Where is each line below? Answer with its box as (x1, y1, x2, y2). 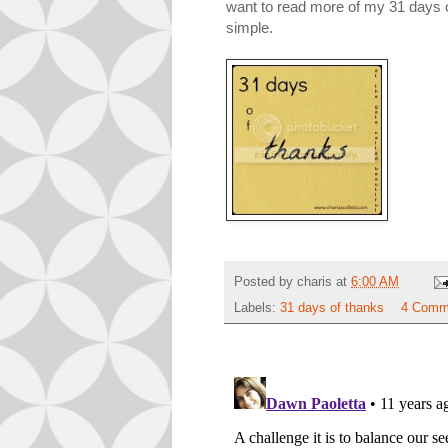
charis (297, 274, 332, 289)
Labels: (234, 301, 280, 316)
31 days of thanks (280, 301, 384, 316)
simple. (226, 18, 273, 36)
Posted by (234, 274, 297, 289)
